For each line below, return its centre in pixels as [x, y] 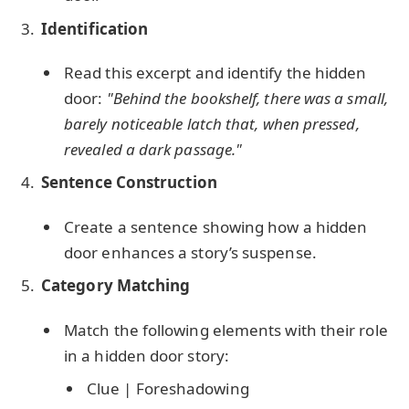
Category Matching [116, 286]
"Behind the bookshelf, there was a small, [247, 98]
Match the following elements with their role [226, 330]
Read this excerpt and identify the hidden [215, 72]
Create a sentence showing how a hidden [216, 226]
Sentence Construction [129, 183]
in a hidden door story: [147, 355]
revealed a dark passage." [153, 149]
